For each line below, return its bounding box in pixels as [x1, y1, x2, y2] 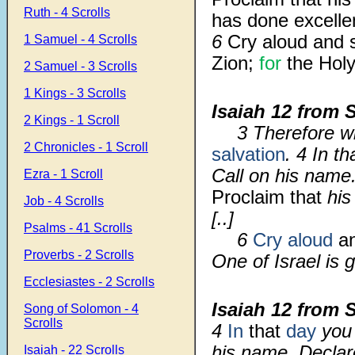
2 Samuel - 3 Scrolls [24, 59, 137, 73]
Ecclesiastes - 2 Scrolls [24, 275, 155, 288]
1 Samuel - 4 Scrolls [24, 32, 137, 46]
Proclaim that [212, 186, 322, 208]
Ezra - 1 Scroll [24, 167, 103, 181]
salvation [212, 143, 285, 165]
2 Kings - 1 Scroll [24, 113, 120, 127]
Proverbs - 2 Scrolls [24, 248, 134, 261]
